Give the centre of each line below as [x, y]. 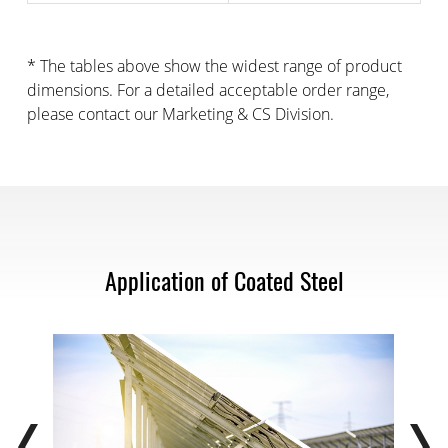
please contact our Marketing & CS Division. [180, 114]
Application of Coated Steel [224, 280]
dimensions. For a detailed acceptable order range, [207, 90]
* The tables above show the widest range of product [214, 66]
